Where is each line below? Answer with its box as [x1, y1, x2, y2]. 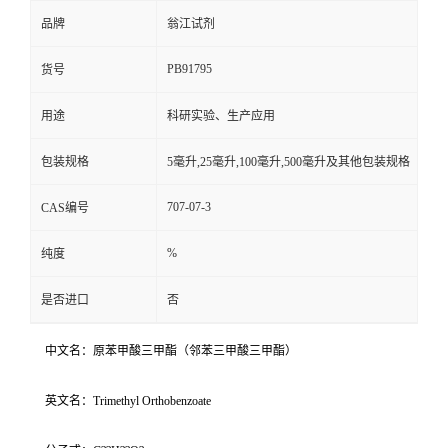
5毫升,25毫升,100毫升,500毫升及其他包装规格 [167, 154, 410, 169]
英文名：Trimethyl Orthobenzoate [45, 393, 211, 408]
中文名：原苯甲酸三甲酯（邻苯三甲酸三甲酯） [45, 343, 297, 358]
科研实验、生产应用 [167, 108, 275, 123]
